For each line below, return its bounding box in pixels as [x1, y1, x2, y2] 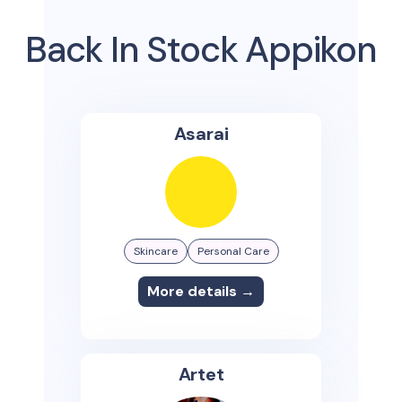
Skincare [133, 244, 178, 258]
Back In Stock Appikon [25, 26, 377, 73]
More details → [147, 282, 255, 301]
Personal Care [197, 244, 269, 258]
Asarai [173, 122, 229, 145]
